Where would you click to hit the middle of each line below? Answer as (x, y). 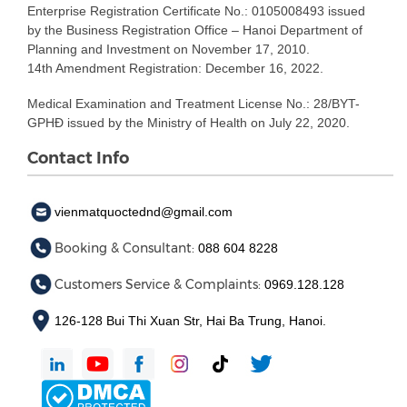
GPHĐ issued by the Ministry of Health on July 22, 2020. (189, 122)
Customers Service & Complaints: (159, 284)
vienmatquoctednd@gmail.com (144, 211)
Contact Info (78, 158)
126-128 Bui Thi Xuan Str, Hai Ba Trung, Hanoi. (190, 320)
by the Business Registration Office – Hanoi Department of (195, 30)
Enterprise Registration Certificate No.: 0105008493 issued (196, 10)
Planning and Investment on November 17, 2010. (169, 49)
